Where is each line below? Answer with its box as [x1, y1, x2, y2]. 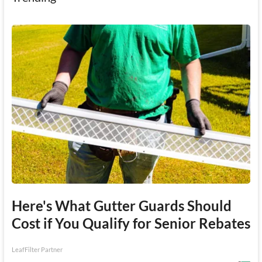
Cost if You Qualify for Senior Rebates [11, 215, 250, 232]
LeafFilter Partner [11, 246, 63, 254]
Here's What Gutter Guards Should [11, 197, 232, 215]
